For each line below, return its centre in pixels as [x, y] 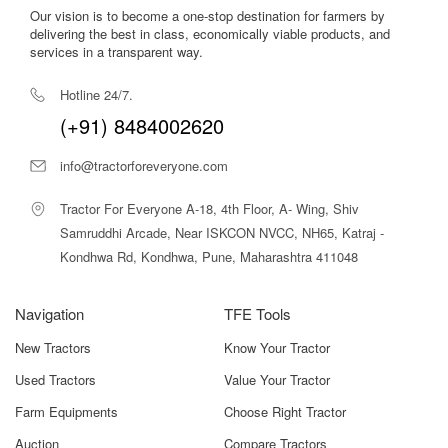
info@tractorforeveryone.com [144, 165]
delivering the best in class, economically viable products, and [210, 33]
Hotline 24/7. [96, 94]
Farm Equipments [66, 411]
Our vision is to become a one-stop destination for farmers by [207, 15]
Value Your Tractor [277, 379]
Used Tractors [55, 379]
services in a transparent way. [116, 51]
